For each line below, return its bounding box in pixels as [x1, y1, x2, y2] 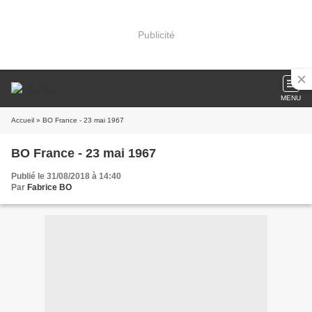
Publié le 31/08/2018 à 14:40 [11, 171, 121, 181]
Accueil [11, 116, 34, 124]
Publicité [137, 29, 175, 40]
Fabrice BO [27, 182, 72, 192]
